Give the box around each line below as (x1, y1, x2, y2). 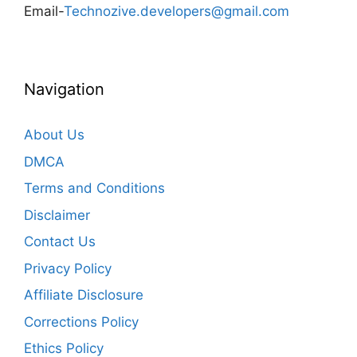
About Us (24, 127, 84, 143)
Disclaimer (24, 206, 90, 223)
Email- (24, 3, 64, 20)
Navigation (24, 80, 104, 100)
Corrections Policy (24, 313, 139, 330)
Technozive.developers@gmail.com (64, 3, 289, 20)
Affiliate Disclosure (24, 287, 143, 304)
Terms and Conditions (24, 180, 165, 197)
